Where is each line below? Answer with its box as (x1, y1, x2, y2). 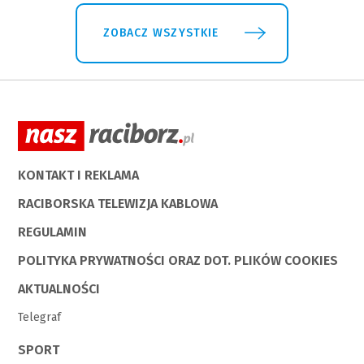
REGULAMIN (18, 223, 88, 240)
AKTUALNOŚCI (18, 280, 101, 297)
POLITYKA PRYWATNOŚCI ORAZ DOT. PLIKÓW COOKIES (18, 252, 339, 268)
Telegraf (18, 310, 62, 324)
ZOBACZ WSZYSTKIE (103, 25, 219, 40)
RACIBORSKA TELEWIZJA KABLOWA (18, 195, 219, 211)
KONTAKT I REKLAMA (18, 167, 140, 183)
